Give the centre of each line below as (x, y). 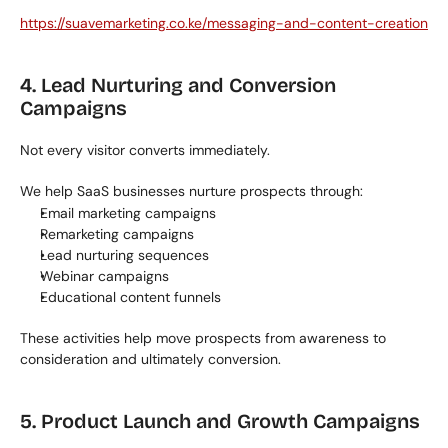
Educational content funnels (130, 297)
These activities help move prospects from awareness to (203, 338)
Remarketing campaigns (117, 234)
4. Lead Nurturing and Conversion (178, 85)
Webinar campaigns (104, 276)
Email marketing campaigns (128, 213)
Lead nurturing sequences (124, 255)
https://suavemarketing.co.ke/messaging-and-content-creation (224, 23)
